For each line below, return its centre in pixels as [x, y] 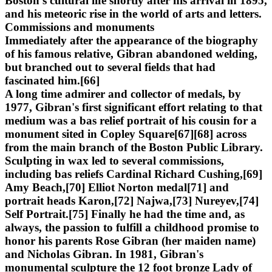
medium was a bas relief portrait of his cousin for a [131, 120]
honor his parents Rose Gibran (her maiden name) [130, 240]
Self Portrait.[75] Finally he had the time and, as [125, 214]
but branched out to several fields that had [110, 67]
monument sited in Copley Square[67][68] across [126, 134]
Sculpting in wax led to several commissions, [114, 160]
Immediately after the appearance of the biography [131, 40]
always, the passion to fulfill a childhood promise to [132, 227]
